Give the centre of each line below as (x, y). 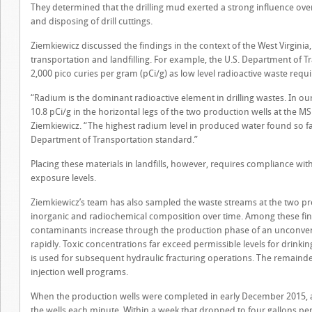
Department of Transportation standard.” (114, 140)
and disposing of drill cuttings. (92, 21)
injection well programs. (79, 272)
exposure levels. (63, 178)
